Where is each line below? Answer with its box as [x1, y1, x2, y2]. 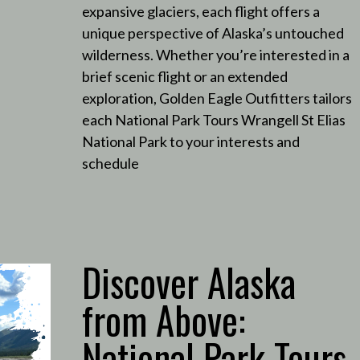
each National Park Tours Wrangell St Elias [81, 110, 346, 129]
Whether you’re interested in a [155, 45, 350, 63]
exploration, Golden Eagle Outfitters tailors [81, 88, 352, 107]
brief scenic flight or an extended [81, 67, 288, 85]
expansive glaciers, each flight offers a [81, 2, 320, 20]
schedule [81, 153, 139, 172]
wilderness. [81, 45, 153, 63]
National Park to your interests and [81, 132, 300, 150]
